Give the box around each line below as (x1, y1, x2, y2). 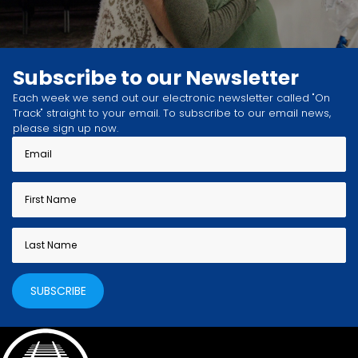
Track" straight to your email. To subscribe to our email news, (13, 105, 331, 121)
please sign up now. (13, 121, 118, 137)
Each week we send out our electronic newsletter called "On (13, 90, 330, 106)
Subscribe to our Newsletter (13, 64, 299, 93)
